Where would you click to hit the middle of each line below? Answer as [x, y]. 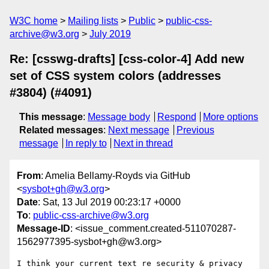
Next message [139, 130]
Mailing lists [93, 21]
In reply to [86, 143]
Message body [119, 117]
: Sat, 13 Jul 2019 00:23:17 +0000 [109, 202]
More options [231, 117]
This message [51, 117]
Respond [177, 117]
